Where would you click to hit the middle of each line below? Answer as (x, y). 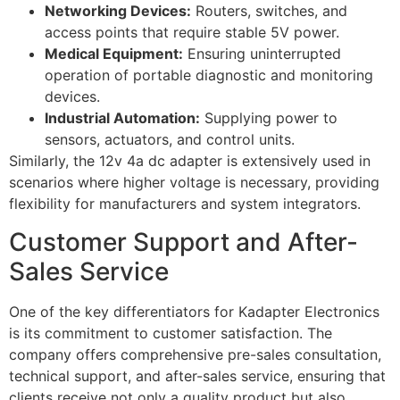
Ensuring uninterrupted (262, 54)
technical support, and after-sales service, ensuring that (197, 375)
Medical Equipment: (114, 54)
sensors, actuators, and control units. (170, 140)
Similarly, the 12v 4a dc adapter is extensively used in (190, 161)
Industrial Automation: (122, 118)
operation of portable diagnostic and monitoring (209, 75)
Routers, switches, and (269, 11)
